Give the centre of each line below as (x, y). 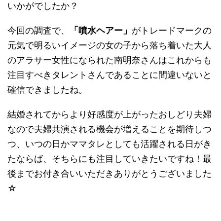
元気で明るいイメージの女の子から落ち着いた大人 (110, 45)
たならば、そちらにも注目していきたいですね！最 (110, 159)
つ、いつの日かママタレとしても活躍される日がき (110, 144)
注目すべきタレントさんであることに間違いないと (110, 75)
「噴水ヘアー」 (101, 30)
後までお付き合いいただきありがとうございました (110, 173)
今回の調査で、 (38, 30)
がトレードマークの (172, 30)
